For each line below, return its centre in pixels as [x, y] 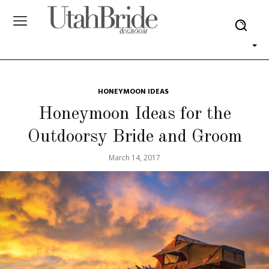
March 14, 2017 [134, 158]
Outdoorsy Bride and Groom [134, 137]
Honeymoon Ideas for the [134, 114]
